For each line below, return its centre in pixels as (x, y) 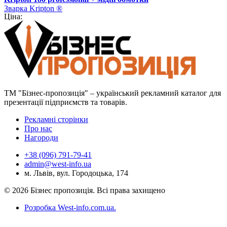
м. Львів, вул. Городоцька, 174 (76, 173)
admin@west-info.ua (58, 164)
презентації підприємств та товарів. (66, 102)
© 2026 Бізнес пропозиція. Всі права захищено (85, 191)
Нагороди (41, 138)
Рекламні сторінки (56, 120)
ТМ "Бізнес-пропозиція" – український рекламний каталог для (112, 93)
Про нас (38, 129)
